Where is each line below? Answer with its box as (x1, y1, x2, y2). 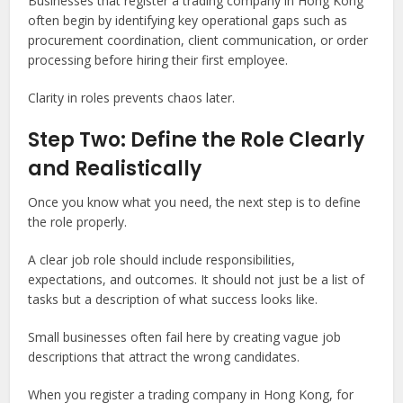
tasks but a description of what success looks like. (28, 291, 318, 308)
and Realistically (28, 155, 202, 183)
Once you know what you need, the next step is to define (28, 193, 362, 210)
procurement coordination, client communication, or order (28, 31, 369, 49)
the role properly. (28, 213, 128, 230)
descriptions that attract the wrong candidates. (28, 348, 300, 365)
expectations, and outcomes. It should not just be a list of (28, 271, 365, 288)
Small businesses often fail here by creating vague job (28, 328, 342, 345)
